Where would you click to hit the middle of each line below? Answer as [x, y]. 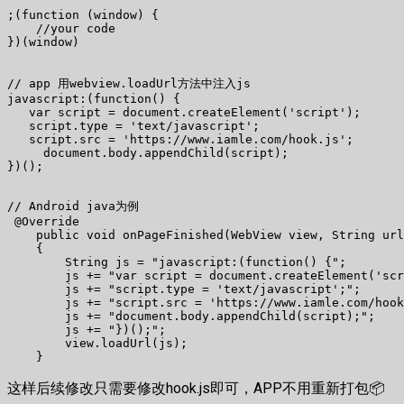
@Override [43, 222]
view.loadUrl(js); [97, 344]
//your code [61, 29]
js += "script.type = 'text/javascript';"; [184, 289]
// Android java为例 [73, 207]
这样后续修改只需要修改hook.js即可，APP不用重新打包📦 [196, 389]
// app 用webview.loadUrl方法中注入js [129, 84]
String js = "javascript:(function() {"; [177, 262]
